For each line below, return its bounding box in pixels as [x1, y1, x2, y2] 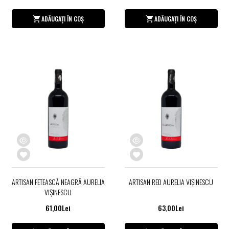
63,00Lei [158, 202, 184, 213]
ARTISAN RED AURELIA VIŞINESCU [129, 176, 213, 187]
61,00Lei [45, 202, 71, 213]
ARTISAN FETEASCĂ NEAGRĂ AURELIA [11, 176, 105, 187]
